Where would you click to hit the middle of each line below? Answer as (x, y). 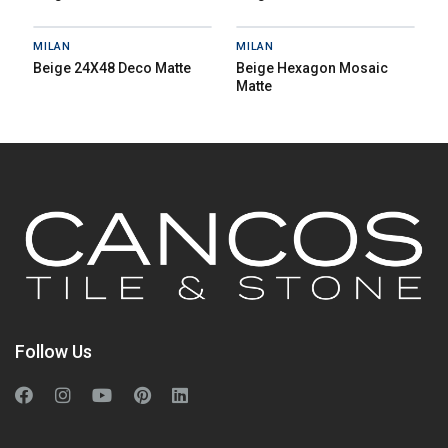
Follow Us (53, 352)
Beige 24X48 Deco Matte (112, 68)
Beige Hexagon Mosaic (312, 68)
